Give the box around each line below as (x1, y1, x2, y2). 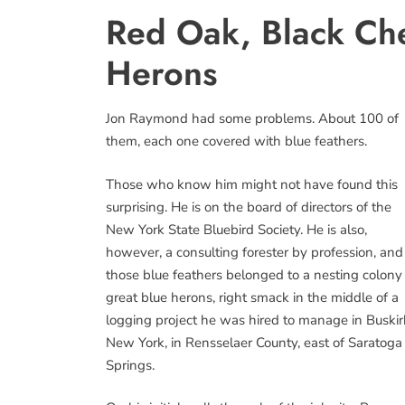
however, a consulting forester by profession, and (106, 242, 403, 261)
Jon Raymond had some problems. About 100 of (106, 109, 399, 127)
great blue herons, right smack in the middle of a (106, 287, 399, 306)
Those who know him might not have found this (106, 174, 398, 193)
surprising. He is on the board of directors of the (106, 197, 391, 216)
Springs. (106, 355, 155, 374)
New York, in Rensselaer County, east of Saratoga (106, 333, 402, 352)
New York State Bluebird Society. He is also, (106, 220, 367, 239)
